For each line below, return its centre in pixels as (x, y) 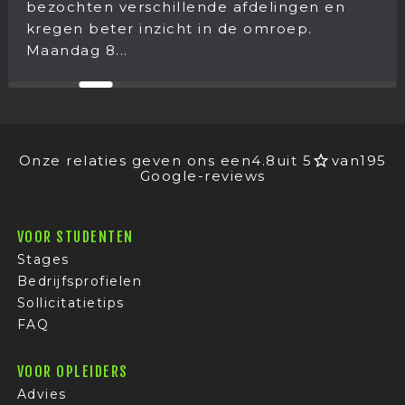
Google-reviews (202, 176)
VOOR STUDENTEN (75, 237)
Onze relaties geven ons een (135, 160)
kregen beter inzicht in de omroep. (151, 29)
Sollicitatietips (71, 303)
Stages (43, 260)
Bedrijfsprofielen (80, 282)
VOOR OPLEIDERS (72, 372)
